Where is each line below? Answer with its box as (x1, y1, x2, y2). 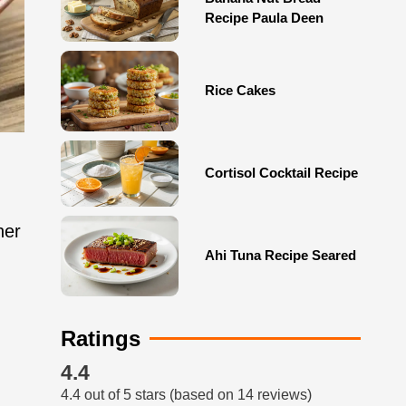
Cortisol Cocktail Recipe (204, 165, 358, 181)
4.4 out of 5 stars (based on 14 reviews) (60, 387, 312, 403)
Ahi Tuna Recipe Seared (204, 247, 356, 264)
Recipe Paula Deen (204, 10, 324, 25)
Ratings (60, 325, 140, 351)
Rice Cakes (204, 82, 275, 99)
